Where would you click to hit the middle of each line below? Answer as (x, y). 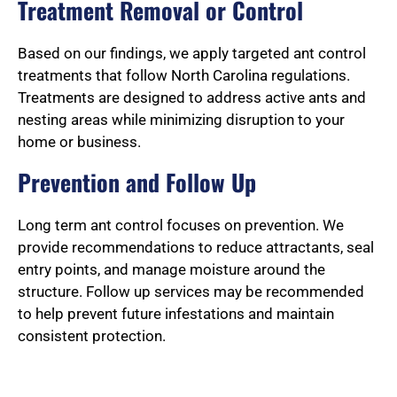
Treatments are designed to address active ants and (192, 98)
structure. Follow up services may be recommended (191, 292)
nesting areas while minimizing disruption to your (181, 120)
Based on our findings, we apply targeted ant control (192, 54)
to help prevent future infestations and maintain (176, 314)
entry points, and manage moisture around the (171, 270)
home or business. (79, 142)
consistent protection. (92, 336)
